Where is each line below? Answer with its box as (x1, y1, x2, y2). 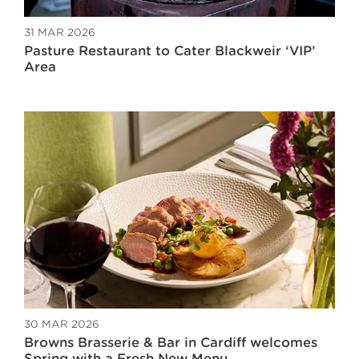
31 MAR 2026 (24, 26, 95, 38)
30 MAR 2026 (24, 317, 99, 330)
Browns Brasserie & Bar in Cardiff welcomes (24, 334, 317, 350)
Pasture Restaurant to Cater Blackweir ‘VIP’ (24, 42, 316, 58)
